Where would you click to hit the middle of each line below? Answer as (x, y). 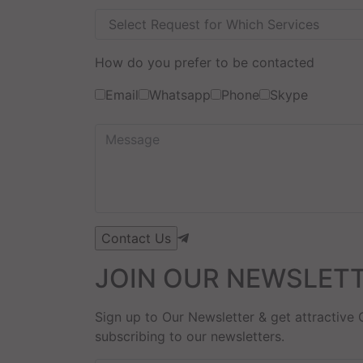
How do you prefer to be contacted (205, 62)
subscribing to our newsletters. (190, 336)
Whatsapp (180, 94)
